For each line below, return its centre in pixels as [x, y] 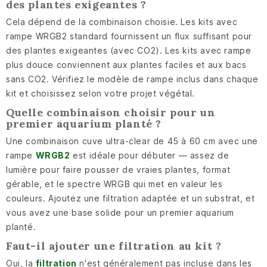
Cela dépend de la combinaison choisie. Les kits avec [122, 22]
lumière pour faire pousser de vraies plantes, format [118, 170]
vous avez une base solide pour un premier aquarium [120, 213]
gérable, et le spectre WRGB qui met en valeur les [114, 184]
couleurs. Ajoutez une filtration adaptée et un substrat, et [131, 198]
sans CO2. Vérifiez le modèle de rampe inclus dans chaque [132, 79]
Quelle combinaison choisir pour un [111, 113]
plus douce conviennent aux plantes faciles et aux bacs [126, 65]
